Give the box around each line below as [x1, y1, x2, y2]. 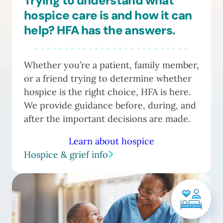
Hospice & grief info [24, 148, 108, 160]
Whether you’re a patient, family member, [24, 59, 199, 71]
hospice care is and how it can [24, 7, 192, 23]
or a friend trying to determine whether [24, 72, 192, 84]
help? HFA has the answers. [24, 22, 175, 38]
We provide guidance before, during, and [24, 99, 196, 111]
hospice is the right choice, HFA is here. [24, 86, 191, 98]
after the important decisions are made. [24, 112, 190, 124]
